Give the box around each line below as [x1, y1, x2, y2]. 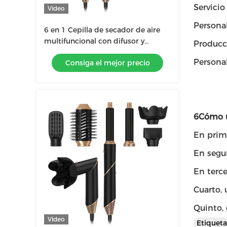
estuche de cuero [44, 48, 105, 57]
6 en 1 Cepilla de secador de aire [44, 25, 160, 34]
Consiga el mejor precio [65, 58, 150, 67]
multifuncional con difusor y [44, 36, 144, 46]
